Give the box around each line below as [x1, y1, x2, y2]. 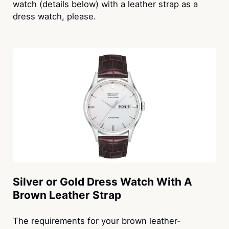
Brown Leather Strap [12, 188, 121, 201]
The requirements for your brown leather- [12, 215, 181, 226]
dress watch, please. [12, 11, 96, 22]
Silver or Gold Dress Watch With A [12, 175, 192, 188]
